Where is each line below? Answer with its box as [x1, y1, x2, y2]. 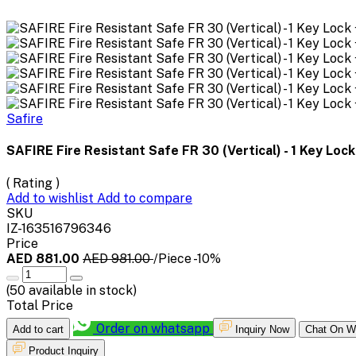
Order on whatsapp [93, 320, 213, 336]
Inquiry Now [235, 323, 289, 335]
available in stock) [25, 282, 137, 298]
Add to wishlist [6, 190, 97, 206]
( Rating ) [6, 175, 60, 191]
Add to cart [13, 323, 64, 335]
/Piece [153, 250, 192, 266]
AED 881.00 [6, 250, 83, 266]
